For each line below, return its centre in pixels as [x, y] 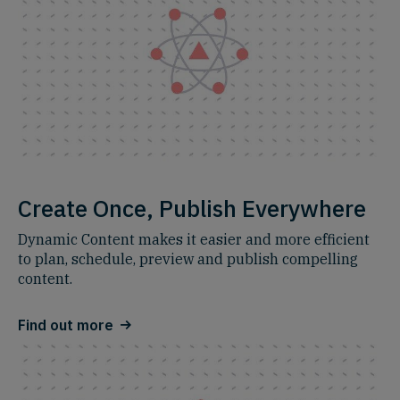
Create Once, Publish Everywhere [192, 208]
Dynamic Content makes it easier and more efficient [194, 240]
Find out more [66, 325]
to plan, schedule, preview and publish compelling [188, 259]
